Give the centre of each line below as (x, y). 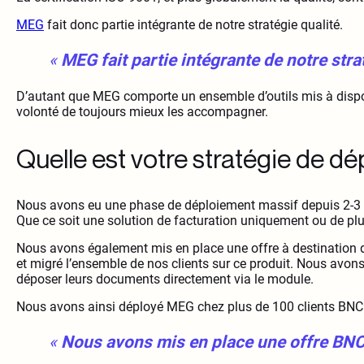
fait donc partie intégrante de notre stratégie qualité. (193, 25)
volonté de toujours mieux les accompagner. (142, 112)
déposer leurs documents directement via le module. (165, 279)
